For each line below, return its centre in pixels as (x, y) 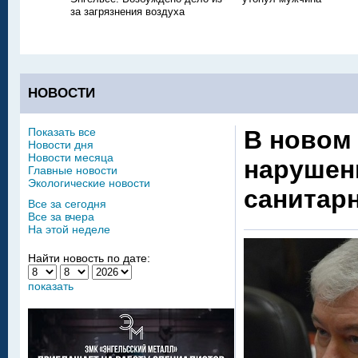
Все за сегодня (67, 204)
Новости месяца (71, 157)
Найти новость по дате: (89, 258)
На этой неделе (69, 229)
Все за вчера (61, 217)
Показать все (62, 132)
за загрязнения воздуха (127, 12)
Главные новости (73, 170)
